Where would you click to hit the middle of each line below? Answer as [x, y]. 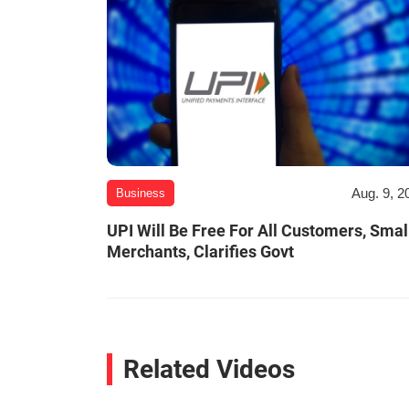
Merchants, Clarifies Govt [200, 252]
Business [141, 194]
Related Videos [209, 370]
